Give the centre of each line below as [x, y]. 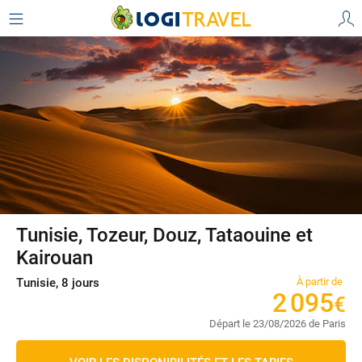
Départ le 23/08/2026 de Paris [278, 324]
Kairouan [55, 258]
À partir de [320, 282]
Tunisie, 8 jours [58, 283]
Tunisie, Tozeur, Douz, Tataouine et [164, 235]
